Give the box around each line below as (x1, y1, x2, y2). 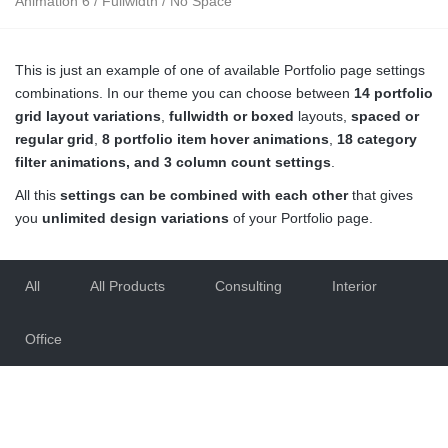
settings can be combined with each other (60, 186, 348, 203)
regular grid (15, 130, 94, 147)
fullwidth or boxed (169, 107, 294, 124)
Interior (332, 277, 377, 294)
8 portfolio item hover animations (102, 130, 329, 147)
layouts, (294, 107, 351, 124)
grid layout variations (15, 107, 161, 124)
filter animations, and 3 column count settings (15, 153, 331, 170)
